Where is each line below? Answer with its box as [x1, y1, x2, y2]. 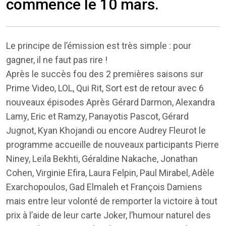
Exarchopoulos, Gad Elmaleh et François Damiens [6, 182, 202, 193]
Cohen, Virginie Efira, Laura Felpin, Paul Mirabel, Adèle [6, 167, 214, 179]
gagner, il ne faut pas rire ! [6, 54, 109, 66]
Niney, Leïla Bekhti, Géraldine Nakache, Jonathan [6, 153, 198, 164]
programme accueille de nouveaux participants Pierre [6, 139, 219, 150]
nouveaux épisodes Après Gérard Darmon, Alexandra [6, 97, 215, 108]
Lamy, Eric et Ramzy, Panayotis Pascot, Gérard [6, 111, 189, 122]
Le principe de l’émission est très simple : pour [6, 40, 191, 51]
